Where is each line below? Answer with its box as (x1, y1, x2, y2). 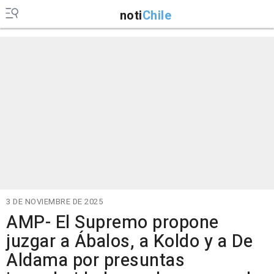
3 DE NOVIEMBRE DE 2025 (6, 196, 103, 207)
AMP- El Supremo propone (6, 210, 219, 235)
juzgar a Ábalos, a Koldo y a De (6, 229, 253, 254)
